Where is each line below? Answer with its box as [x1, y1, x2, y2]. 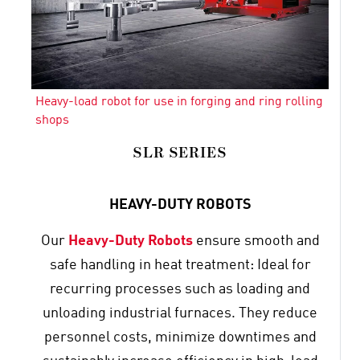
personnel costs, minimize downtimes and [43, 329, 317, 345]
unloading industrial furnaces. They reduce [43, 305, 317, 321]
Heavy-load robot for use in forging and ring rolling [35, 95, 323, 108]
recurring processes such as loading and [50, 281, 310, 297]
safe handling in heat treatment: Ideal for [49, 257, 311, 272]
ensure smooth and [192, 233, 320, 248]
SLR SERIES [133, 143, 227, 161]
